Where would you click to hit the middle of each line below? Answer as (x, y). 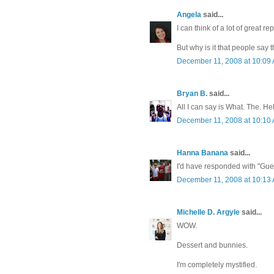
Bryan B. (192, 94)
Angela (189, 15)
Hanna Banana (202, 153)
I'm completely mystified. (217, 265)
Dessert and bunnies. (212, 246)
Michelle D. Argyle (208, 213)
